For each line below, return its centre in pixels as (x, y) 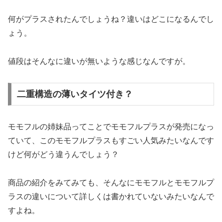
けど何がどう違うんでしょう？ (63, 154)
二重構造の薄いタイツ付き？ (75, 94)
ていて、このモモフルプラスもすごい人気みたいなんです (111, 140)
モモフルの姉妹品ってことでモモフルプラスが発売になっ (111, 126)
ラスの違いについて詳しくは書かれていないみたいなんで (111, 196)
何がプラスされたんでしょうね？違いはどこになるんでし (111, 19)
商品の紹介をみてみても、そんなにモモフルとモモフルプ (111, 182)
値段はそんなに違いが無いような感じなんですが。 (99, 61)
